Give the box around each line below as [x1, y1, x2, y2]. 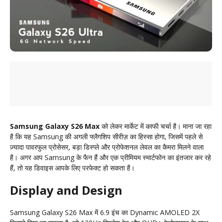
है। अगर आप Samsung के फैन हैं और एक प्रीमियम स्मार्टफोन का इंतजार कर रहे [10, 153, 211, 163]
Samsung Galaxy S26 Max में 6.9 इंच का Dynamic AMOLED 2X [10, 208, 200, 218]
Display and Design [10, 182, 122, 199]
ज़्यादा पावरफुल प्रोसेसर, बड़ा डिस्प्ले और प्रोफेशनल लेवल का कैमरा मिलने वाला [10, 142, 204, 152]
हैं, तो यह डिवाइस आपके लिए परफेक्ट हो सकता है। [10, 163, 135, 173]
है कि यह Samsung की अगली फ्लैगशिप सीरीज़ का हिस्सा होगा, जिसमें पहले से [10, 132, 203, 142]
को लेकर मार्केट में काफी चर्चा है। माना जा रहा [100, 121, 212, 131]
